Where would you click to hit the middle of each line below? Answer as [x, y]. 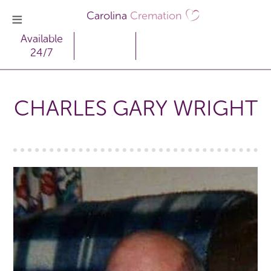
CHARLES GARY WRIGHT [135, 108]
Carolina [108, 15]
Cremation [156, 15]
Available [41, 39]
